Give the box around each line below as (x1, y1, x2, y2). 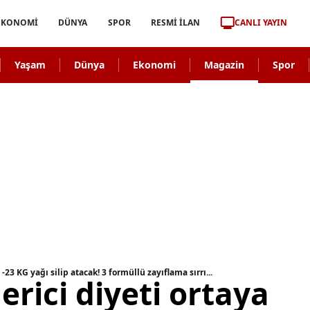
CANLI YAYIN (234, 16, 287, 28)
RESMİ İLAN (150, 17, 200, 28)
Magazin (203, 58, 244, 71)
